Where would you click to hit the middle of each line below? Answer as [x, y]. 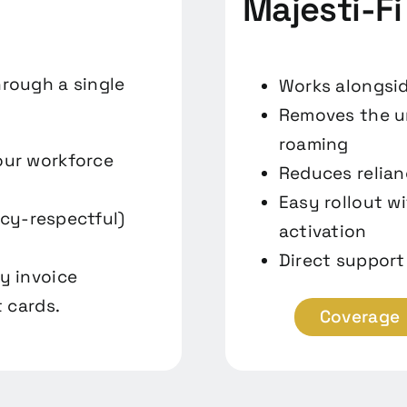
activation [323, 232]
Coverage [360, 316]
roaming [313, 144]
